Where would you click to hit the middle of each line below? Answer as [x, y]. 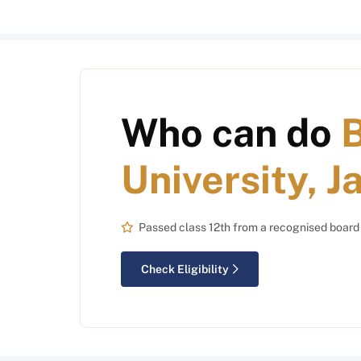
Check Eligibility [185, 270]
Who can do [231, 133]
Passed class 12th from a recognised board [249, 228]
